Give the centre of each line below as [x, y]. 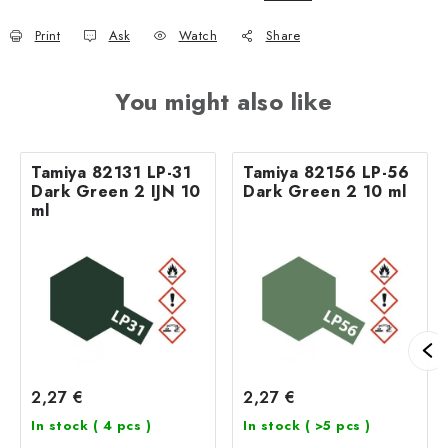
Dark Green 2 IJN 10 [116, 191]
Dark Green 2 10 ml [324, 191]
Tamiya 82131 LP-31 [111, 172]
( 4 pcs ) [121, 425]
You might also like [224, 101]
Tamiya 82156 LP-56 [326, 172]
